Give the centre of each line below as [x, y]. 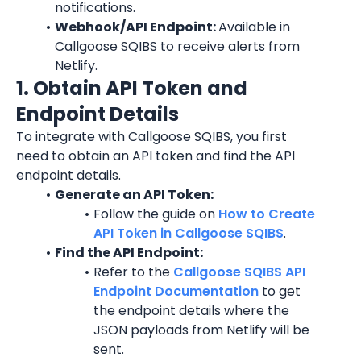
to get [280, 291]
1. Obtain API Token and [132, 88]
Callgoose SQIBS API [239, 272]
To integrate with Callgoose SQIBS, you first [151, 137]
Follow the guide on [156, 214]
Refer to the [133, 272]
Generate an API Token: [134, 195]
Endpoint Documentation [176, 291]
